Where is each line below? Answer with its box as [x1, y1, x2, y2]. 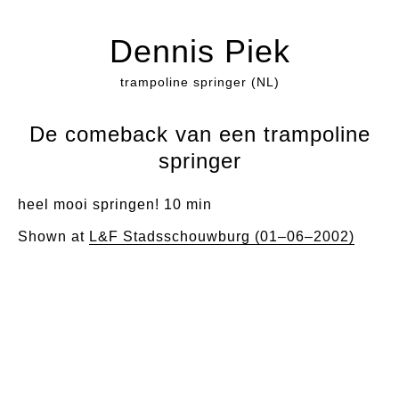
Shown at [18, 229, 89, 244]
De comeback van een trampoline [28, 122, 370, 146]
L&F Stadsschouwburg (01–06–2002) [89, 229, 354, 244]
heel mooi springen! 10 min [18, 197, 212, 212]
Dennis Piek [109, 33, 290, 69]
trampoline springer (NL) [119, 75, 280, 89]
